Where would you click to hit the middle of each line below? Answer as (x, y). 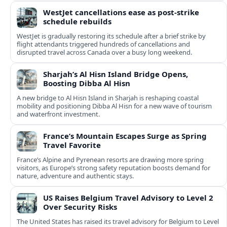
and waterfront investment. (58, 114)
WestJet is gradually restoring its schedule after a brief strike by (111, 36)
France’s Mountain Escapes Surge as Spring (125, 136)
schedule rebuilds (77, 22)
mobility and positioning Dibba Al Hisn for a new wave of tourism (114, 106)
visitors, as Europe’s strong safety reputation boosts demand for (113, 168)
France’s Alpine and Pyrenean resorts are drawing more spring (110, 160)
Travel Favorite (72, 145)
